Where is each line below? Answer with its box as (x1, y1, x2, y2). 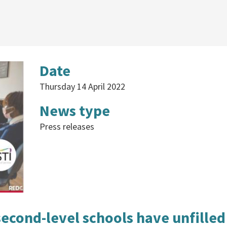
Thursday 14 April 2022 (39, 81, 125, 93)
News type (39, 100, 110, 120)
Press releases (39, 120, 94, 132)
